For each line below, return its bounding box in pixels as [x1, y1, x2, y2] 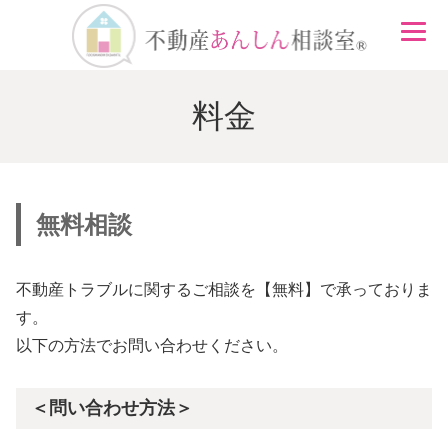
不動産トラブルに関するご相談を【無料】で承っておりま [15, 280, 432, 298]
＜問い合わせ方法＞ [30, 397, 193, 418]
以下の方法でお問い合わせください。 [15, 336, 288, 354]
